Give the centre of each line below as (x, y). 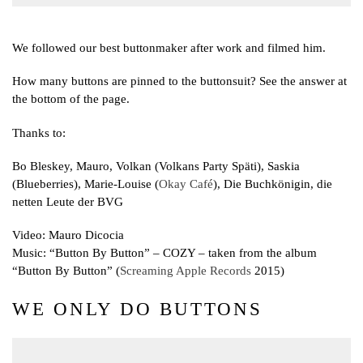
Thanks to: (39, 132)
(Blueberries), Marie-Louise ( (85, 184)
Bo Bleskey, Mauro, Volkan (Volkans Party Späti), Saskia (156, 166)
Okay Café (186, 184)
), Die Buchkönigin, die (273, 184)
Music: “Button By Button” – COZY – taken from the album (164, 253)
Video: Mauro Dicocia (68, 235)
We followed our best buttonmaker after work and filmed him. (169, 47)
